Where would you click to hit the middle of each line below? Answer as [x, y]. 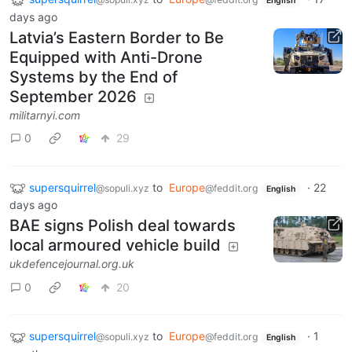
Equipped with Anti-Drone [106, 57]
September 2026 [73, 96]
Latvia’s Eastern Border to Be [117, 37]
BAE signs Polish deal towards [123, 226]
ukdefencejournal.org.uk [72, 264]
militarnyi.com [45, 115]
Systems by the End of [93, 77]
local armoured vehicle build [115, 246]
